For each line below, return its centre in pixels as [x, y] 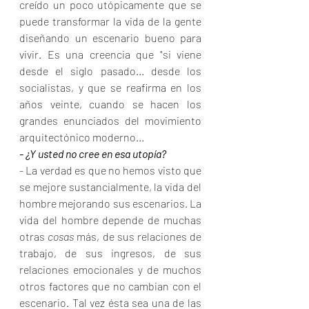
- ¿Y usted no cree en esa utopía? [93, 154]
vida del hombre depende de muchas [110, 220]
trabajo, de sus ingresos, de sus [110, 253]
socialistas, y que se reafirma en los [110, 88]
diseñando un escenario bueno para [110, 38]
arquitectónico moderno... [82, 137]
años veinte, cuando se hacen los [110, 104]
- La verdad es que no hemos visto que [110, 170]
